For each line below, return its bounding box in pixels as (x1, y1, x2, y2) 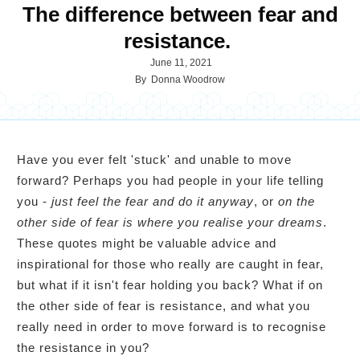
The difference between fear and (22, 2, 338, 27)
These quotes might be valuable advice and (17, 235, 276, 250)
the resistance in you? (17, 340, 149, 354)
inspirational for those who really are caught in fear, (17, 256, 324, 271)
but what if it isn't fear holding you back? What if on (17, 277, 323, 292)
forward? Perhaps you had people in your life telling (17, 173, 324, 187)
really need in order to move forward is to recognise (17, 319, 326, 333)
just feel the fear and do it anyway (51, 194, 254, 208)
